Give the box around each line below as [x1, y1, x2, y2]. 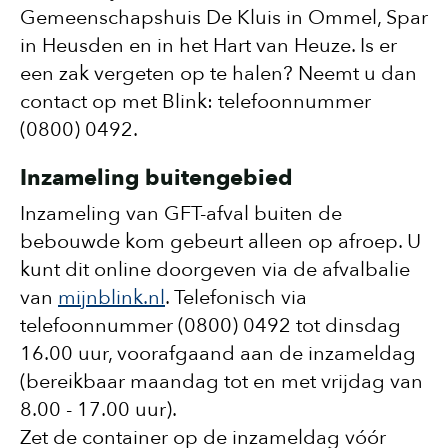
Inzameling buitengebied [20, 163, 292, 193]
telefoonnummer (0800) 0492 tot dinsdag [20, 312, 401, 339]
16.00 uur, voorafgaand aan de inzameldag [20, 340, 416, 367]
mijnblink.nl [58, 284, 165, 311]
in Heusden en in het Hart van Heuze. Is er [20, 32, 397, 59]
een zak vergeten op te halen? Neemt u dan [20, 60, 417, 87]
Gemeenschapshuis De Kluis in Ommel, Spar [20, 4, 428, 31]
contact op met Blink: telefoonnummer [20, 88, 371, 115]
